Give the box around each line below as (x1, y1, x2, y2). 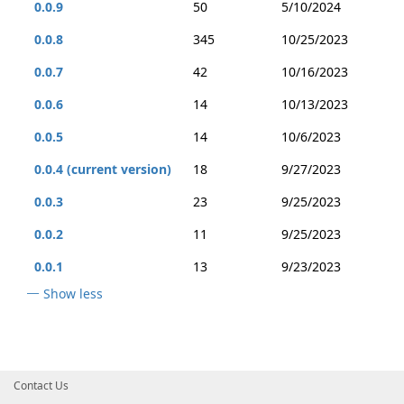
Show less (43, 285, 103, 302)
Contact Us (14, 378, 69, 393)
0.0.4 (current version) (34, 161, 171, 178)
